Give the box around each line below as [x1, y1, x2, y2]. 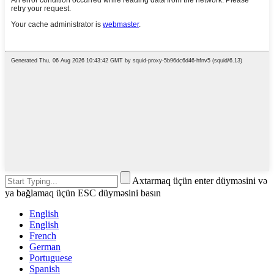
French [29, 230, 56, 241]
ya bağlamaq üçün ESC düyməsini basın [5, 187, 161, 198]
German [29, 241, 61, 252]
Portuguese [29, 252, 72, 263]
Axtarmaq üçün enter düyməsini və [132, 175, 267, 186]
